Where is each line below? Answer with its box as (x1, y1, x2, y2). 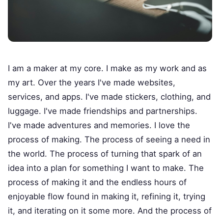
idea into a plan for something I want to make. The (8, 163, 204, 173)
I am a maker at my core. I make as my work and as (8, 63, 207, 74)
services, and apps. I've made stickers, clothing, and (8, 92, 211, 102)
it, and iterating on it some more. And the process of (8, 206, 212, 216)
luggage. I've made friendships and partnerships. (8, 106, 197, 116)
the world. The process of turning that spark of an (8, 149, 202, 159)
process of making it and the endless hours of (8, 177, 187, 188)
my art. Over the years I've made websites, (8, 78, 175, 88)
